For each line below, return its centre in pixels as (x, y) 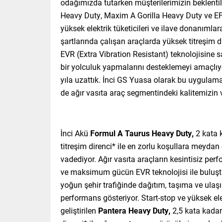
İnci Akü (75, 133)
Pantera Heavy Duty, (135, 211)
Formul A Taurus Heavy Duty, (142, 133)
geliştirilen (79, 211)
